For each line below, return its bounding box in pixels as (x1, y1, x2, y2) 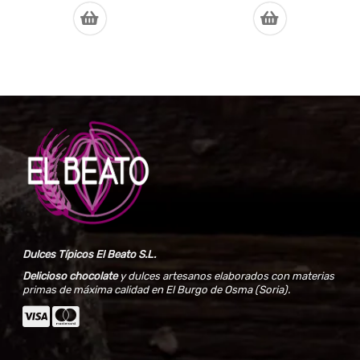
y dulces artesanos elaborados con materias (117, 269, 334, 282)
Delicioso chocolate (22, 269, 117, 282)
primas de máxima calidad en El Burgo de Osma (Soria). (22, 283, 290, 296)
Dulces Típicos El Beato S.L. (22, 247, 156, 260)
